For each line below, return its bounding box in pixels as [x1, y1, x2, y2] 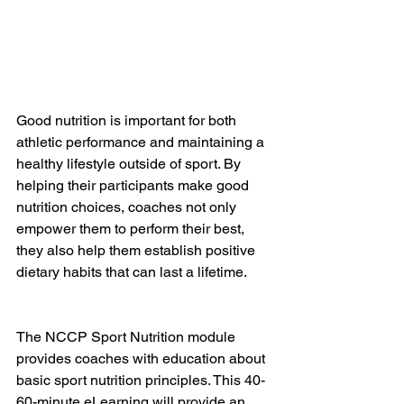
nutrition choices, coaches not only [16, 198, 240, 216]
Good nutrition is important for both [16, 112, 240, 130]
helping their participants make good [16, 177, 252, 195]
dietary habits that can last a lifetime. [16, 263, 247, 281]
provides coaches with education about [16, 350, 269, 368]
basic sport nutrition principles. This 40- [16, 372, 265, 390]
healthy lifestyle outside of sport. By [16, 155, 244, 173]
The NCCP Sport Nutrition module [16, 328, 239, 346]
